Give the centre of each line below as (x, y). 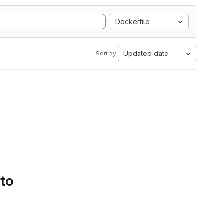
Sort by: (107, 53)
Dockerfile (133, 21)
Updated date (146, 53)
